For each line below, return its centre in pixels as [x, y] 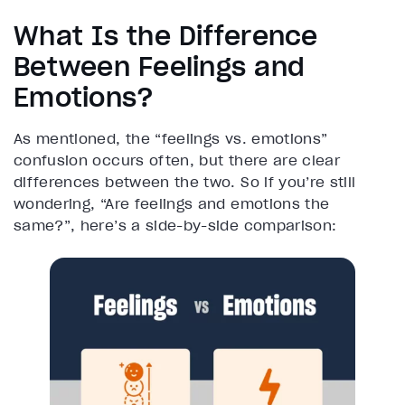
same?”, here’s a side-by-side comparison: [175, 225]
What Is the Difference [166, 36]
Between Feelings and [159, 66]
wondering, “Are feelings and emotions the [172, 203]
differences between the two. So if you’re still [185, 181]
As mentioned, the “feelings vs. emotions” [171, 138]
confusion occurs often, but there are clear [177, 160]
